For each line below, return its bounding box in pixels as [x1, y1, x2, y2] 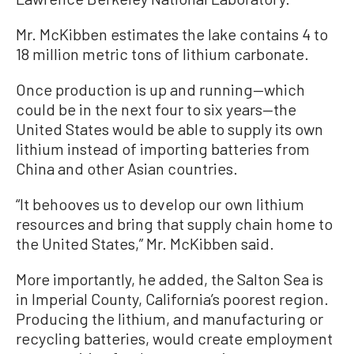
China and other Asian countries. [16, 158, 238, 178]
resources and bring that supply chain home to [16, 213, 333, 233]
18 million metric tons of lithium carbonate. [16, 43, 309, 63]
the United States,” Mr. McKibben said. [16, 233, 274, 253]
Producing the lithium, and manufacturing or [16, 308, 323, 328]
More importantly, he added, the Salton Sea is [16, 269, 323, 288]
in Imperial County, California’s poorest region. [16, 288, 329, 308]
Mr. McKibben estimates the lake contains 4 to [16, 24, 328, 43]
